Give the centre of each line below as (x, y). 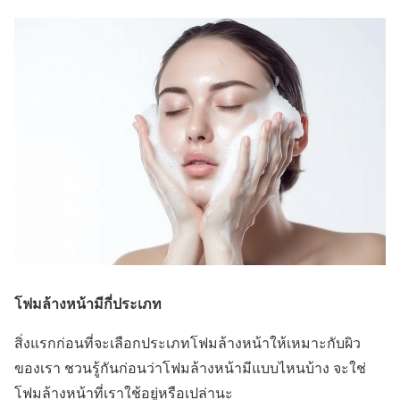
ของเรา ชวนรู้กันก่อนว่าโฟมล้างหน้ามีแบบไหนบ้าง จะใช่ (190, 369)
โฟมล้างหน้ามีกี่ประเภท (90, 304)
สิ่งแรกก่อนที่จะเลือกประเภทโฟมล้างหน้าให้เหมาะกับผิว (187, 344)
